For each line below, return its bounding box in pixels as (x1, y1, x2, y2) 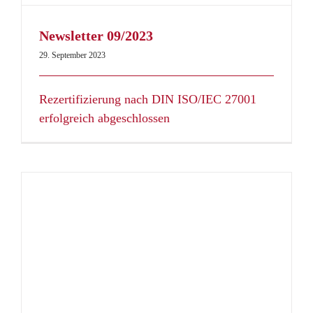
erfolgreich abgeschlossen (39, 111, 170, 126)
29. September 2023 (39, 50, 105, 61)
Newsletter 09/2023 (39, 28, 153, 44)
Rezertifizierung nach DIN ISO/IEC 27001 (39, 92, 256, 107)
